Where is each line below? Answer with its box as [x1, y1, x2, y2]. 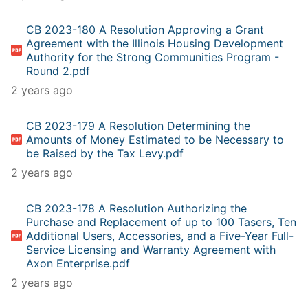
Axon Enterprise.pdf [26, 256, 131, 270]
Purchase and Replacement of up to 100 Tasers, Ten [26, 214, 297, 229]
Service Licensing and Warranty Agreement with [26, 242, 276, 256]
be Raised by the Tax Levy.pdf [26, 146, 184, 160]
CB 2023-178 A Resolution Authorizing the [26, 201, 247, 215]
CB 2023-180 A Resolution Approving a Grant [26, 22, 265, 36]
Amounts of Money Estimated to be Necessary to [26, 132, 285, 146]
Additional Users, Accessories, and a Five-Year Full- [26, 228, 294, 243]
